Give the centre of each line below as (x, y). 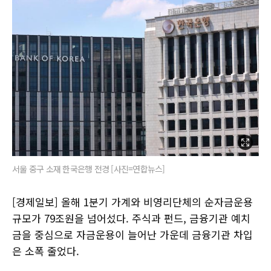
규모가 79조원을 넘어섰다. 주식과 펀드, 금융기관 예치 (131, 218)
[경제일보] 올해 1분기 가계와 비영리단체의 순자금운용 (132, 201)
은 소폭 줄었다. (46, 250)
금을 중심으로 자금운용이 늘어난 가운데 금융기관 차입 (132, 234)
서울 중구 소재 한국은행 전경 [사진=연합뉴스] (89, 168)
